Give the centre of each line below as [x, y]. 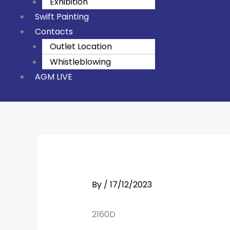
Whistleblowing [80, 62]
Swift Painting [62, 17]
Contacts [54, 32]
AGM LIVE [54, 77]
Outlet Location [81, 47]
